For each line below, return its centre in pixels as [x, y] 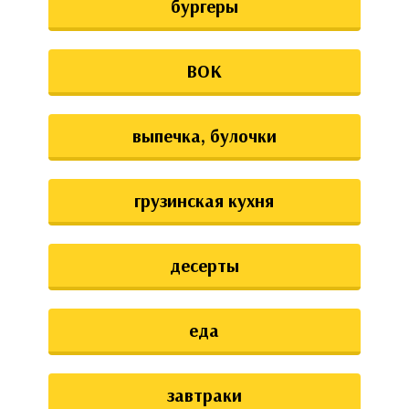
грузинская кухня [204, 200]
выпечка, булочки [204, 136]
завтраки [204, 395]
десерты [204, 265]
